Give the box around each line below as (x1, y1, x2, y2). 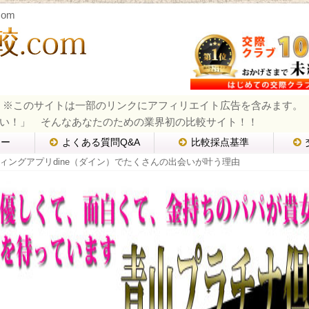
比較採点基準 (191, 137, 250, 148)
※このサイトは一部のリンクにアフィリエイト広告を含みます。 (3, 99, 303, 112)
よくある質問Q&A (61, 137, 140, 148)
